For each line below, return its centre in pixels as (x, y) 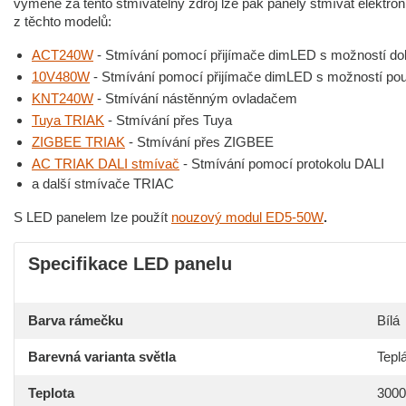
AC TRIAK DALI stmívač (106, 164)
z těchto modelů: (63, 21)
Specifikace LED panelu (130, 264)
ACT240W (63, 55)
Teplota (51, 393)
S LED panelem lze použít (92, 217)
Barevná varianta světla (102, 357)
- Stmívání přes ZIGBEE (199, 142)
